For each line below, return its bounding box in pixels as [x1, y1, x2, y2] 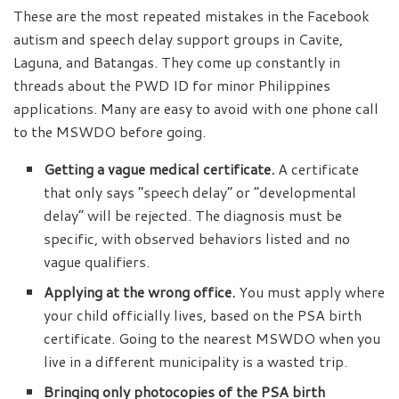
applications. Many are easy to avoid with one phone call [13, 98, 379, 119]
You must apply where [235, 281, 386, 303]
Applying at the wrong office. [44, 281, 236, 303]
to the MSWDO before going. [13, 121, 206, 142]
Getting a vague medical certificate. [44, 159, 275, 180]
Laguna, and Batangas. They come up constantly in [13, 52, 340, 73]
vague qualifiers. [44, 251, 151, 273]
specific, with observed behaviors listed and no [44, 228, 351, 249]
